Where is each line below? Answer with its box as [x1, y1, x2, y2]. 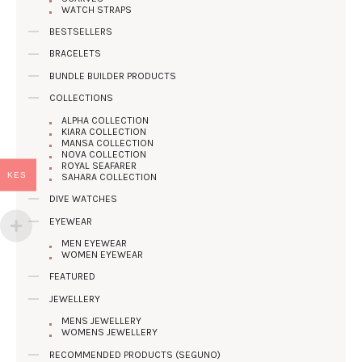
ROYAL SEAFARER [61, 159, 137, 171]
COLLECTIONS [49, 92, 114, 104]
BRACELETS [49, 48, 102, 60]
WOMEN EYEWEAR [61, 248, 144, 260]
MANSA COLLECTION [61, 137, 154, 149]
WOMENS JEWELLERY [61, 326, 158, 339]
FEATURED [49, 271, 96, 283]
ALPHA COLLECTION [61, 114, 149, 126]
